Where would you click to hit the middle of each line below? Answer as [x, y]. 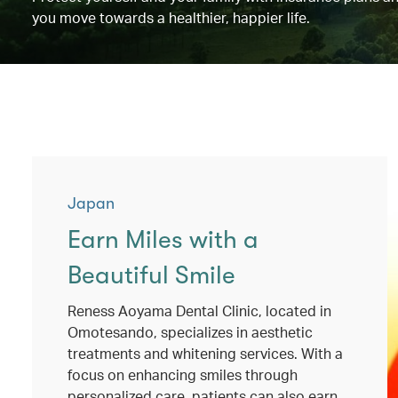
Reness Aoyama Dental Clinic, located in [199, 310]
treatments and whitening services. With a [205, 353]
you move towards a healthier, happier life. [171, 17]
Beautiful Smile [151, 275]
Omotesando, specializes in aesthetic [190, 332]
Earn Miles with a [163, 240]
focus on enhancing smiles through [183, 374]
